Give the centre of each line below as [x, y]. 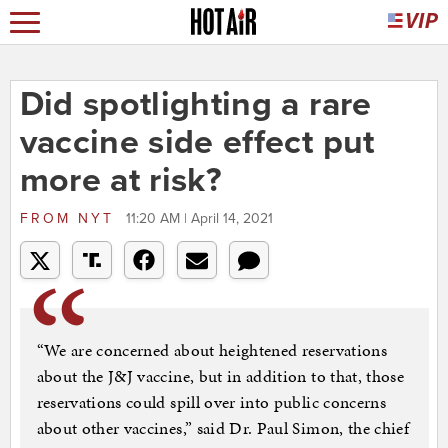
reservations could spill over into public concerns [211, 402]
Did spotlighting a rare [195, 105]
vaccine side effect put [197, 143]
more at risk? [121, 181]
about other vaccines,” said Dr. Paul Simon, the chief [223, 428]
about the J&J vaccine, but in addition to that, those [220, 376]
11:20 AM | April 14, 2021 [199, 219]
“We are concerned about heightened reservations [211, 350]
